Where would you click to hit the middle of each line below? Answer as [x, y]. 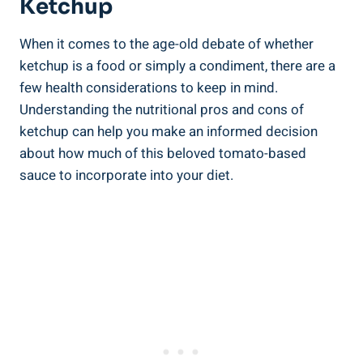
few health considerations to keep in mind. [149, 88]
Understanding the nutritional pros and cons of [162, 110]
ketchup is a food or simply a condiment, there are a [177, 66]
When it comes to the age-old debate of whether [167, 45]
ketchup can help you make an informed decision [169, 132]
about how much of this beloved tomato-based [163, 154]
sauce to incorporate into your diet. [126, 176]
